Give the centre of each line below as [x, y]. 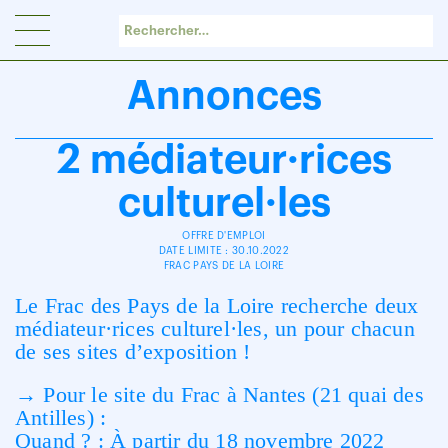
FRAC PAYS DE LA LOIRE [224, 266]
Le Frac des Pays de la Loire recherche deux [217, 305]
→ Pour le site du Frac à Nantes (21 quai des [219, 394]
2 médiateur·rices [224, 160]
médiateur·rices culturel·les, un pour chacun [215, 328]
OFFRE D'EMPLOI [224, 236]
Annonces [224, 96]
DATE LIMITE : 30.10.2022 [224, 251]
